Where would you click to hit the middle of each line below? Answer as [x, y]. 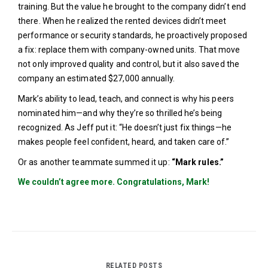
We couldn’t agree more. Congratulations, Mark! [114, 182]
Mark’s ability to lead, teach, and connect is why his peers [126, 99]
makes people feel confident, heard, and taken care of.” [124, 142]
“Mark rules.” [197, 162]
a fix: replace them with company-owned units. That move [129, 50]
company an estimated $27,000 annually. [96, 78]
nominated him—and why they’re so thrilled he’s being [120, 113]
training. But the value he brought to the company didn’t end [132, 7]
